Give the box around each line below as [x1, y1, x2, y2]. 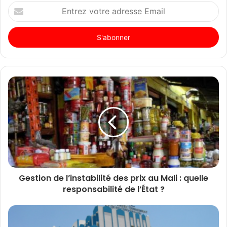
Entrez [8, 1, 28, 10]
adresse [8, 22, 33, 31]
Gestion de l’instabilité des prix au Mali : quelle [19, 172, 208, 184]
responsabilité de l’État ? [62, 183, 165, 195]
